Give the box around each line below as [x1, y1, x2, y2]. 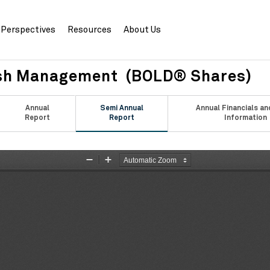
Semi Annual [99, 105, 143, 112]
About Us [124, 25, 161, 34]
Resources [67, 25, 111, 34]
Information [224, 115, 268, 122]
